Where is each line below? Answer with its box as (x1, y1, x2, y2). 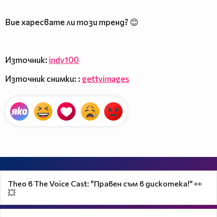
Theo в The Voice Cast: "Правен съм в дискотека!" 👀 (8, 178, 202, 188)
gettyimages (82, 73, 129, 84)
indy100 (49, 54, 79, 65)
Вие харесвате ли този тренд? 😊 (5, 16, 139, 27)
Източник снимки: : (5, 73, 82, 84)
